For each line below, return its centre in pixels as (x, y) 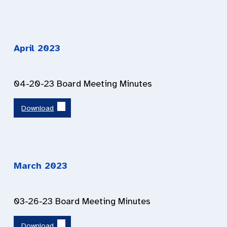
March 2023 (41, 166)
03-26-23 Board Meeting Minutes (82, 201)
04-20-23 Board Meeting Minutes (83, 83)
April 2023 (37, 48)
